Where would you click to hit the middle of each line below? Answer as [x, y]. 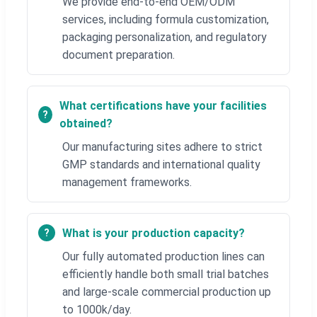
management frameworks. [127, 182]
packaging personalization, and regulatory [165, 37]
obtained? [86, 123]
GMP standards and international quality [161, 164]
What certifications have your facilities [163, 105]
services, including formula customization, [166, 19]
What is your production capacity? [154, 233]
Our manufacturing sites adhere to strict [162, 146]
